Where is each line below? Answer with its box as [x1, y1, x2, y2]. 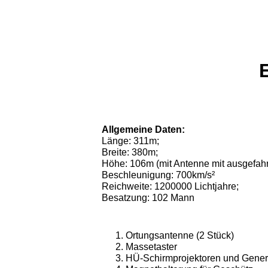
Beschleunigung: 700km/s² [102, 170, 215, 180]
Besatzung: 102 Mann [102, 193, 194, 203]
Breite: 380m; [102, 147, 158, 157]
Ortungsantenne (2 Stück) [126, 230, 234, 240]
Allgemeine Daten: [102, 124, 185, 135]
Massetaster [126, 242, 177, 252]
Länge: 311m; [102, 136, 159, 146]
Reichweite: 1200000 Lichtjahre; [102, 181, 239, 191]
